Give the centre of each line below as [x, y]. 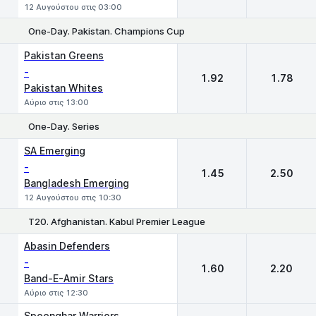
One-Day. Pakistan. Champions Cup [107, 31]
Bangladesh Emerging [77, 183]
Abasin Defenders [67, 246]
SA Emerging [55, 151]
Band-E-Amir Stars [69, 278]
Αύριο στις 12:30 [56, 293]
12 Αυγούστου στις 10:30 [73, 197]
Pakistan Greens [64, 55]
